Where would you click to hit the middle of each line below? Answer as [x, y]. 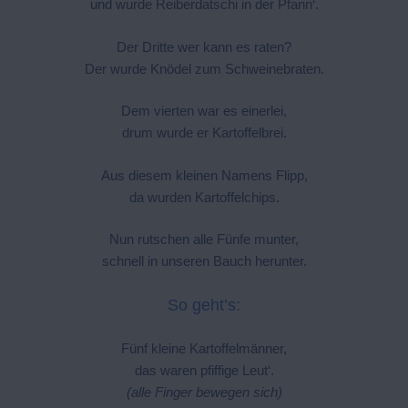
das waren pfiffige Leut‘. [204, 370]
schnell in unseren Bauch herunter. [204, 261]
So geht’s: [204, 305]
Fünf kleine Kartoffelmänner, [204, 348]
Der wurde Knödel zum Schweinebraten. [204, 68]
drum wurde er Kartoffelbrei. [204, 133]
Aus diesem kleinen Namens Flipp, [204, 175]
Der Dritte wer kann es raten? [204, 46]
